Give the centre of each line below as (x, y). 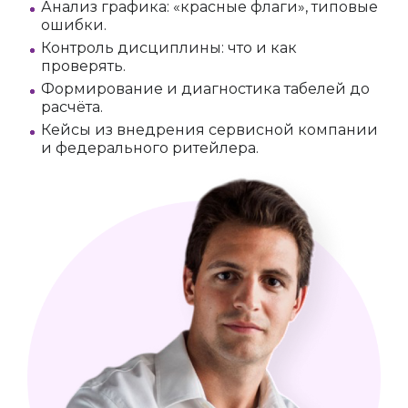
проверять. (83, 66)
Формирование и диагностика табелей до (205, 88)
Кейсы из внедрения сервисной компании (209, 129)
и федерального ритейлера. (150, 148)
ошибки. (74, 25)
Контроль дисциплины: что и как (169, 47)
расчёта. (72, 107)
